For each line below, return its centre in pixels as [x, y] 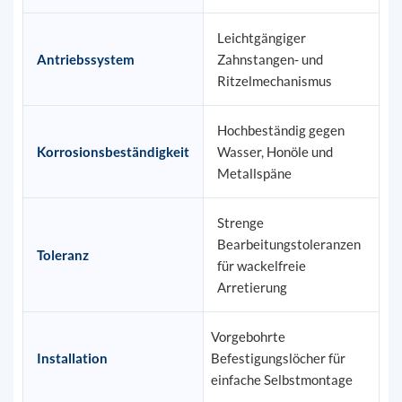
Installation [72, 358]
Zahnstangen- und [270, 60]
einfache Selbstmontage [281, 380]
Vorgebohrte [248, 337]
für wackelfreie [261, 266]
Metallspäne [254, 174]
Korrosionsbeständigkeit [113, 152]
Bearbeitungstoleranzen [288, 245]
